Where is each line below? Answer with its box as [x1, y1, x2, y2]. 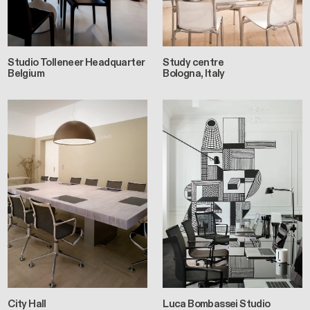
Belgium [8, 66, 45, 80]
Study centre [163, 55, 224, 69]
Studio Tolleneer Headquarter [8, 55, 145, 69]
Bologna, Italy [163, 66, 225, 80]
